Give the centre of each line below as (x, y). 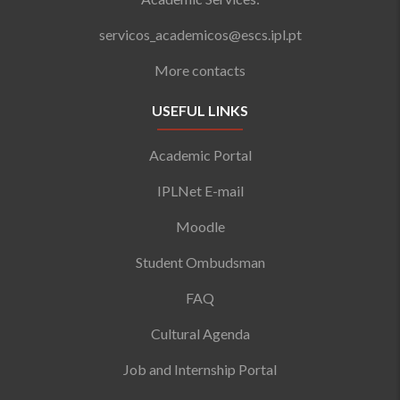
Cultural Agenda (200, 333)
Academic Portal (200, 154)
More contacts (200, 70)
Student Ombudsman (200, 262)
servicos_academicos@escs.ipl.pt (200, 34)
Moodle (200, 226)
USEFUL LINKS (200, 110)
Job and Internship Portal (200, 369)
